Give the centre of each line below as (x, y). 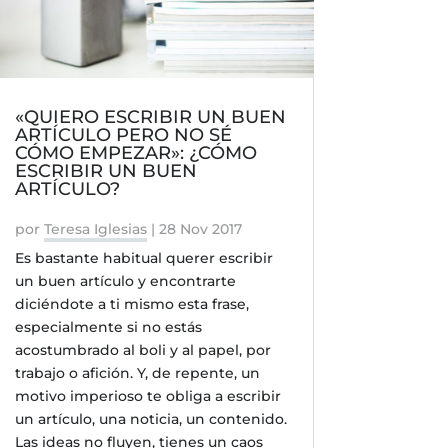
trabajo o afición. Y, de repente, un (137, 372)
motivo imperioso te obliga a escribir (147, 395)
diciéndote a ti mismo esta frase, (131, 303)
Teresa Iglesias (95, 228)
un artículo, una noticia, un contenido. (150, 418)
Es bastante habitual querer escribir (143, 257)
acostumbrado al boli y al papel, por (142, 349)
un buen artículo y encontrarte (125, 280)
